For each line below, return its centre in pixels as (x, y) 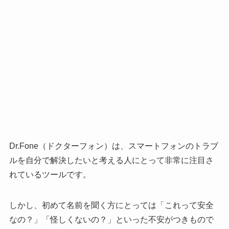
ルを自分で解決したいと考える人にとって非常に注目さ (111, 160)
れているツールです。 (50, 174)
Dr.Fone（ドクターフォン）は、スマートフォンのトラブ (113, 146)
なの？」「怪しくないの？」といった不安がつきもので (111, 219)
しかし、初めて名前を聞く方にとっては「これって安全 (111, 205)
